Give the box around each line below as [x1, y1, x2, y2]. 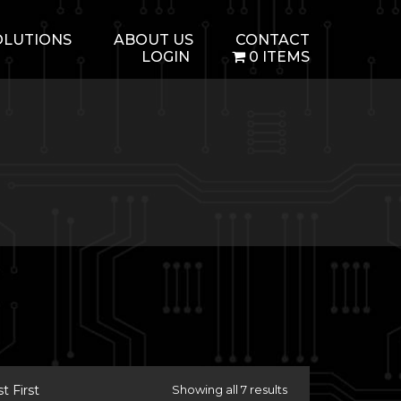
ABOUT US [114, 31, 193, 48]
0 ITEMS [249, 48, 310, 65]
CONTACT [235, 31, 310, 48]
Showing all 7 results [172, 382, 287, 397]
